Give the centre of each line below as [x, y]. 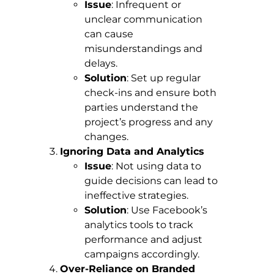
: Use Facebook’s [167, 210]
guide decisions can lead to [151, 181]
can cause [109, 34]
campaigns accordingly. [142, 254]
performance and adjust [143, 240]
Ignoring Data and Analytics [132, 152]
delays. [101, 64]
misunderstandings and [143, 49]
